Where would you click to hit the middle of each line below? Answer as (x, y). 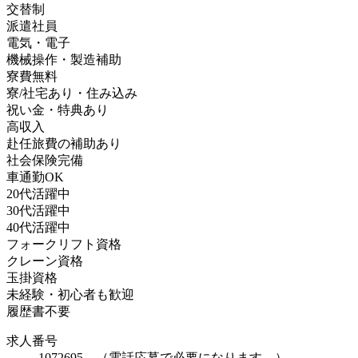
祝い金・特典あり (58, 109)
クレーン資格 (45, 261)
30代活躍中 (38, 210)
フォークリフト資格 (64, 244)
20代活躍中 (38, 193)
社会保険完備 (45, 160)
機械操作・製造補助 (64, 59)
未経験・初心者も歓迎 (70, 294)
